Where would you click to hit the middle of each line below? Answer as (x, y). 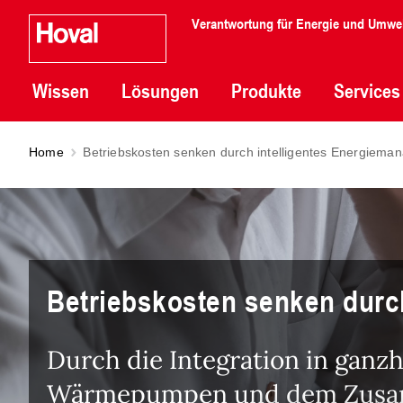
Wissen (61, 90)
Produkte (266, 90)
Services (367, 90)
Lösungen (160, 90)
